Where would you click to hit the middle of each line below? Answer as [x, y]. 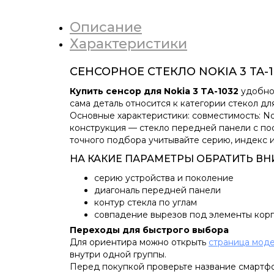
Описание [106, 27]
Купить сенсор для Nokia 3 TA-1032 [154, 91]
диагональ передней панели [157, 190]
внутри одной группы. [118, 254]
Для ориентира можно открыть [139, 242]
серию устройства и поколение [164, 178]
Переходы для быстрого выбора [149, 230]
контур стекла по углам [146, 202]
